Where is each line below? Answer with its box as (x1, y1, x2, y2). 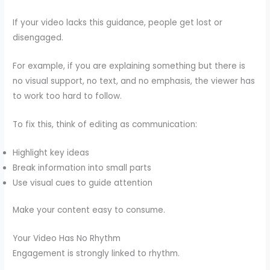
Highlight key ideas (13, 146, 90, 159)
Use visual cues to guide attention (13, 177, 153, 189)
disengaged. (13, 31, 64, 43)
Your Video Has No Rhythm (13, 233, 121, 244)
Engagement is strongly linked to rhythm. (13, 248, 180, 259)
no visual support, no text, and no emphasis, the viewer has (13, 75, 256, 87)
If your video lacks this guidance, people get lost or (13, 16, 223, 28)
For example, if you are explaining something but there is (13, 60, 246, 72)
